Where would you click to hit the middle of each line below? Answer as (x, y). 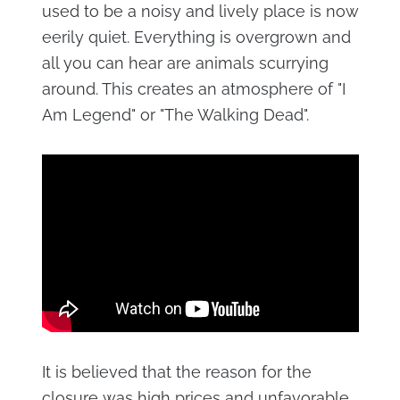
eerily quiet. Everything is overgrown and (196, 37)
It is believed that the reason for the (176, 372)
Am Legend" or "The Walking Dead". (175, 115)
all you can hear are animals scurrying (185, 63)
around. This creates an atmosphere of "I (193, 89)
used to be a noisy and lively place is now (200, 11)
